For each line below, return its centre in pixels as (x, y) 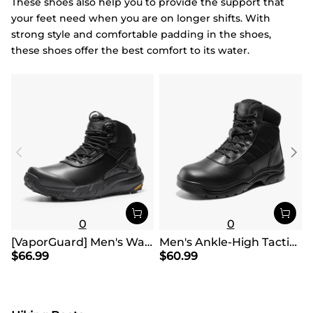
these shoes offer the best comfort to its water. (130, 50)
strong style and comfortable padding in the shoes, (141, 34)
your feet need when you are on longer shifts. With (141, 18)
